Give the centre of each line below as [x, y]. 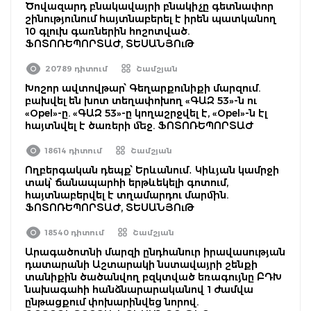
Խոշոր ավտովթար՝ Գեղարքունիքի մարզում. [143, 88]
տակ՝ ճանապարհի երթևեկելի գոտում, [127, 182]
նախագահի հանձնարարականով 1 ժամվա [139, 289]
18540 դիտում [75, 232]
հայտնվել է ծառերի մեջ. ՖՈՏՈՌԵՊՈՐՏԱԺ [139, 125]
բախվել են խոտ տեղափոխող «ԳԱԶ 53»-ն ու [141, 100]
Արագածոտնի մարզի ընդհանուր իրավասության [155, 252]
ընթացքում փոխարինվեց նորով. [112, 302]
